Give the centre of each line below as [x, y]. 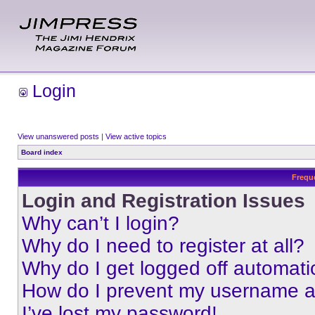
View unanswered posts [58, 136]
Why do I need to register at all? [163, 246]
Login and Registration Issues [163, 201]
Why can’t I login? [101, 223]
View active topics [136, 136]
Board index [42, 152]
